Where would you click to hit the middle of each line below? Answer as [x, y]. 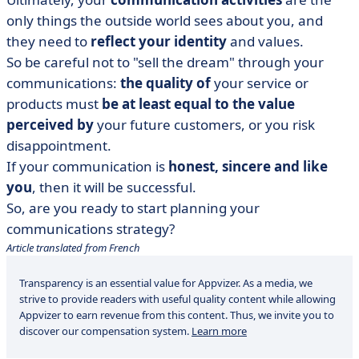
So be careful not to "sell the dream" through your [165, 62]
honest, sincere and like [248, 166]
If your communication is [87, 166]
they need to [48, 41]
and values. [265, 41]
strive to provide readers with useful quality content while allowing [177, 299]
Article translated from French [73, 248]
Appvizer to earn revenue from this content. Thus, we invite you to [177, 315]
